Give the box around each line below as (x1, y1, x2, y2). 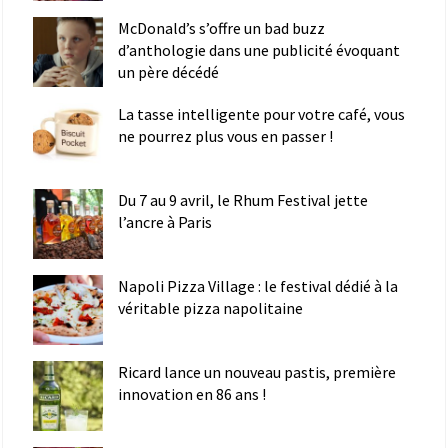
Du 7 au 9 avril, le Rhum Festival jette (118, 190, 368, 211)
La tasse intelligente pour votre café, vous (118, 104, 405, 125)
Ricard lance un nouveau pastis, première (118, 362, 396, 383)
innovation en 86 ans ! (118, 384, 266, 405)
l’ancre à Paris (118, 212, 212, 233)
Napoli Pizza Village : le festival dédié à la (118, 276, 398, 297)
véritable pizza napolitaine (118, 298, 303, 319)
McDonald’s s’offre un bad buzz (118, 18, 325, 39)
